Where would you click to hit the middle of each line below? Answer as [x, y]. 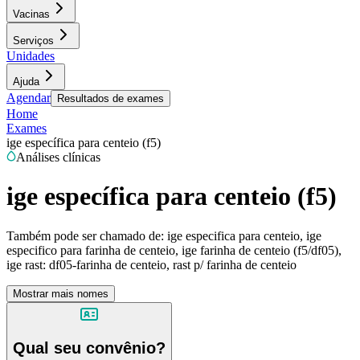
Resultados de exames [110, 98]
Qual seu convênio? [89, 348]
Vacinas [31, 14]
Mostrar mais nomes [61, 293]
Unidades [31, 56]
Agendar [29, 98]
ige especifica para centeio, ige [244, 235]
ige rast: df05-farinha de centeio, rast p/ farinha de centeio [151, 264]
